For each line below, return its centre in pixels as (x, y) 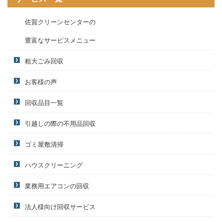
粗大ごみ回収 (44, 61)
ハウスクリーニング (54, 166)
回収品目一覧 (44, 103)
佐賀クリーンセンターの (60, 22)
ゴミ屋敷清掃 (44, 145)
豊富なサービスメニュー (60, 41)
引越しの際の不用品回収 (60, 124)
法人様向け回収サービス (60, 207)
